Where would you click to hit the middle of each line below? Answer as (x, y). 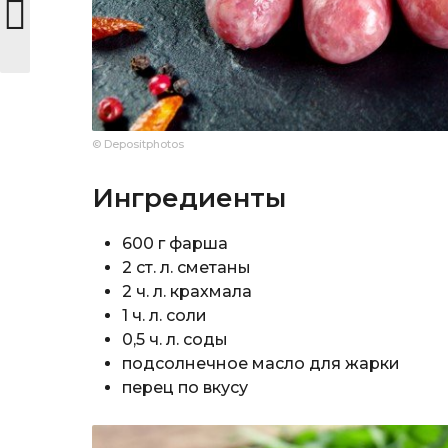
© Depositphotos (138, 143)
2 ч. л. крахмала (187, 291)
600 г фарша (175, 243)
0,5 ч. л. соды (175, 339)
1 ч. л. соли (164, 315)
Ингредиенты (189, 197)
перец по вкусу (185, 387)
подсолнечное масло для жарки (261, 363)
